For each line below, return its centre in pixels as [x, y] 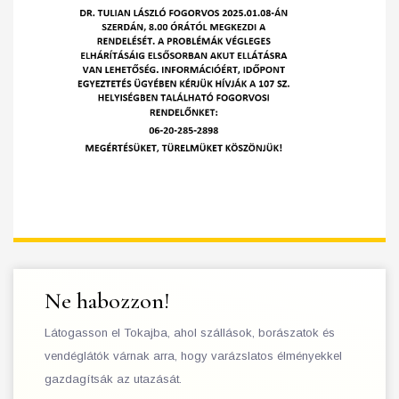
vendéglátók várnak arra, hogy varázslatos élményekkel [193, 355]
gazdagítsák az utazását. [113, 379]
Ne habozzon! [107, 300]
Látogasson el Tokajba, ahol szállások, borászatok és [190, 332]
